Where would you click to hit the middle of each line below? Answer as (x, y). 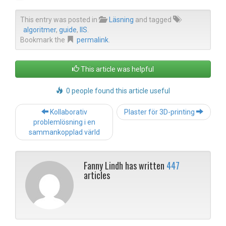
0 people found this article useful (117, 91)
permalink (93, 40)
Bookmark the (43, 40)
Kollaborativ (68, 112)
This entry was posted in (60, 20)
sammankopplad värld (64, 132)
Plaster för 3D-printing (160, 112)
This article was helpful (117, 69)
